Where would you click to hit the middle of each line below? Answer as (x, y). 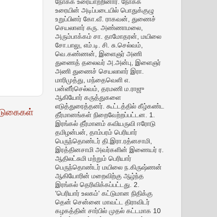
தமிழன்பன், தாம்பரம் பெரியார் (96, 132)
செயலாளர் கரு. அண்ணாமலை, (99, 28)
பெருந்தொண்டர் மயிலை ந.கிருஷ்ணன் (108, 167)
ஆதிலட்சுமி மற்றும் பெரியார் (93, 158)
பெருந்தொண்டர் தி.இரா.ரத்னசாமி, (103, 141)
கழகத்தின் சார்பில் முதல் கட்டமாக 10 (108, 211)
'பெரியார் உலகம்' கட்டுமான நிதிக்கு (104, 193)
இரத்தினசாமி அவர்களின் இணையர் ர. (109, 150)
